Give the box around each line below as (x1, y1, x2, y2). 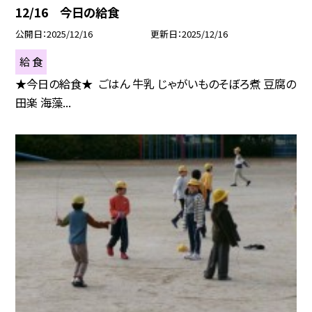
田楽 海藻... (15, 94, 72, 111)
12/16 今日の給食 (15, 3, 120, 22)
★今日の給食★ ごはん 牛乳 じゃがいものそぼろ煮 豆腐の (15, 75, 297, 93)
